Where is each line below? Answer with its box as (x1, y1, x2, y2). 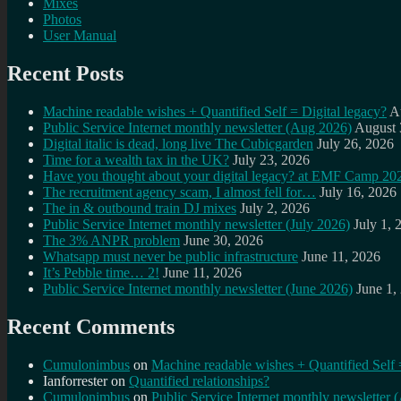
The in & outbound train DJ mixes (43, 200, 236, 217)
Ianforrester (43, 373, 107, 389)
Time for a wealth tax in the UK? (43, 152, 229, 168)
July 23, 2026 (233, 152, 310, 168)
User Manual (43, 28, 116, 44)
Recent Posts (7, 62, 124, 86)
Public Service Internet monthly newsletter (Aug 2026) (43, 120, 352, 136)
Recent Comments (7, 315, 175, 339)
